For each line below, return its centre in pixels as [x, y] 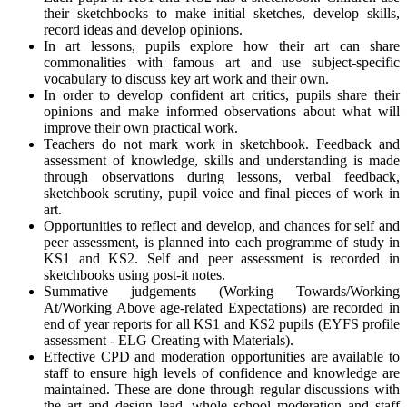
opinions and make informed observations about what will [222, 112]
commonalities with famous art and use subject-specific [222, 63]
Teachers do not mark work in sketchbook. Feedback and [222, 144]
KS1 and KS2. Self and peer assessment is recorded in [222, 259]
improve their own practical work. [141, 128]
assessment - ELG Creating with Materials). [170, 341]
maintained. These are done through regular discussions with [222, 390]
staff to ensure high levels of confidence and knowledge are [222, 373]
